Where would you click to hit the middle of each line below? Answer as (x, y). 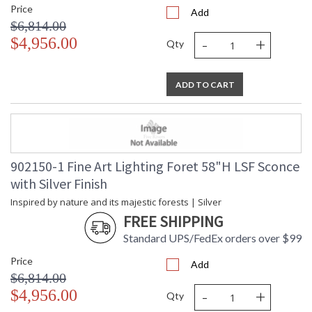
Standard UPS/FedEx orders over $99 (212, 238)
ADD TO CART (205, 85)
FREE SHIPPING (173, 222)
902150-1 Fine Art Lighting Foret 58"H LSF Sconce (155, 166)
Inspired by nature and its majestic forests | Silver (116, 202)
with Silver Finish (59, 184)
